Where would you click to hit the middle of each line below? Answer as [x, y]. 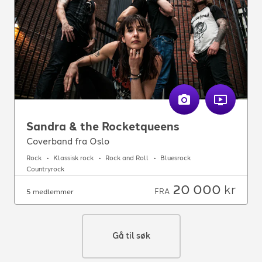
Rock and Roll [127, 158]
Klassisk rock [73, 158]
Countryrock [45, 170]
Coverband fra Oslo [68, 141]
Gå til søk [131, 236]
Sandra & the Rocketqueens [103, 126]
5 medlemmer [50, 192]
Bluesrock [175, 158]
